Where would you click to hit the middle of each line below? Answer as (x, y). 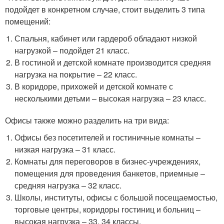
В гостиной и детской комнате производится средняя (113, 62)
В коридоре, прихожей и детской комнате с (94, 86)
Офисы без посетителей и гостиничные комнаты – (108, 137)
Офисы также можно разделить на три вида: (87, 120)
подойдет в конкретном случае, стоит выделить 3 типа (105, 9)
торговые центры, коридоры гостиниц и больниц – (108, 209)
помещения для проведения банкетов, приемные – (110, 173)
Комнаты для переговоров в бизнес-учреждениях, (108, 161)
